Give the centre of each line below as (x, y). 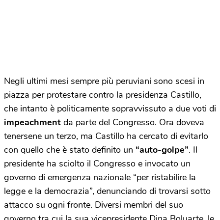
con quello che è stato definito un (69, 150)
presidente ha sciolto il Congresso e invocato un (97, 164)
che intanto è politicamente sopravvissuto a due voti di (110, 109)
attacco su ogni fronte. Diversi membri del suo (94, 205)
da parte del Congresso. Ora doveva (133, 123)
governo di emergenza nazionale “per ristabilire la (100, 178)
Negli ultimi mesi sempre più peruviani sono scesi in (104, 81)
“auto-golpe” (161, 150)
